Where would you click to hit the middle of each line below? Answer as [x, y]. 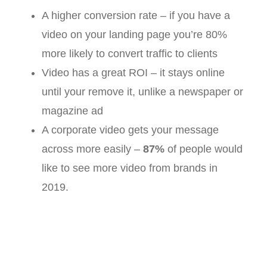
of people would [204, 149]
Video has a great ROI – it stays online [133, 72]
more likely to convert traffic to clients [130, 53]
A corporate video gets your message [130, 130]
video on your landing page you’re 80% [134, 34]
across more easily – [92, 149]
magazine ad [72, 111]
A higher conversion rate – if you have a [136, 15]
